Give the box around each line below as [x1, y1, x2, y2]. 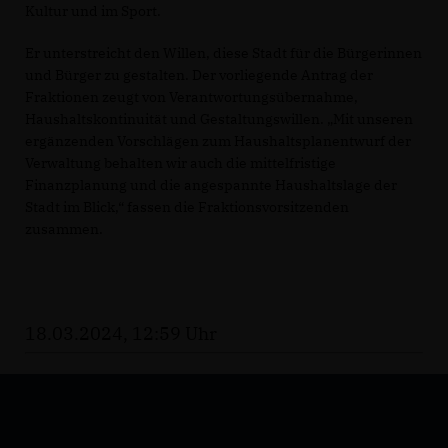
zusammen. [25, 220, 103, 238]
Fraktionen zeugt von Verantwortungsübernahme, [25, 88, 358, 106]
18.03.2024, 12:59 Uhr [25, 322, 217, 345]
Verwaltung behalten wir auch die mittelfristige [25, 154, 336, 172]
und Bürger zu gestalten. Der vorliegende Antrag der [25, 66, 373, 84]
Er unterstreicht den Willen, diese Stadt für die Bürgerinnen [25, 44, 422, 62]
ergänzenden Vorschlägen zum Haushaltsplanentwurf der [25, 132, 411, 150]
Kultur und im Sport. [25, 2, 161, 20]
